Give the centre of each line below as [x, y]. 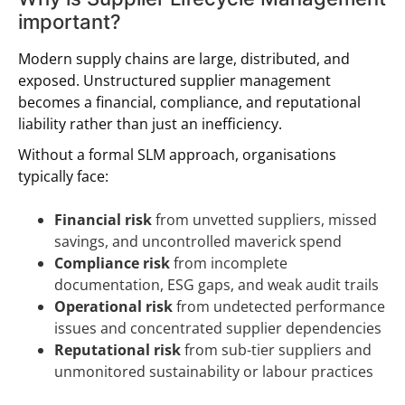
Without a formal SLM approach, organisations [177, 154]
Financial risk [103, 219]
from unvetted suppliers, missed [264, 219]
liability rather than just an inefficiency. [150, 123]
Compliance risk [112, 263]
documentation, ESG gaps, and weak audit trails [217, 284]
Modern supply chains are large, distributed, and [184, 58]
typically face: [63, 176]
